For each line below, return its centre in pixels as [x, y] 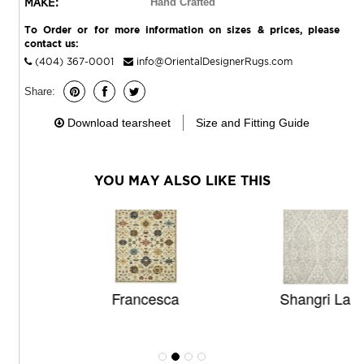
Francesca [102, 299]
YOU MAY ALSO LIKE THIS [182, 181]
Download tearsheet [119, 123]
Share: [40, 91]
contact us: [52, 44]
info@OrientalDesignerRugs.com [214, 62]
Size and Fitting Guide [253, 123]
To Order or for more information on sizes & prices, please [182, 30]
